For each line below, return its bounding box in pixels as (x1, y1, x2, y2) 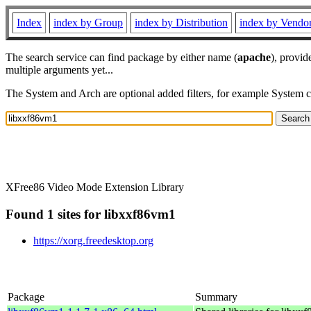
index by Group (53, 17, 123, 28)
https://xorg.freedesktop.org (33, 235, 153, 247)
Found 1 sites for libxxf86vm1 (6, 206, 176, 221)
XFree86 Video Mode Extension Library (6, 180, 184, 193)
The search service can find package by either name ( (6, 51, 237, 63)
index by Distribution (135, 17, 228, 28)
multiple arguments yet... (6, 64, 113, 76)
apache (237, 51, 271, 63)
